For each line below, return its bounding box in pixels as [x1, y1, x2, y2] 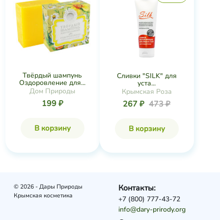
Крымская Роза [121, 86, 172, 96]
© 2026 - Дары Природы [13, 183, 82, 191]
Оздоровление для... [19, 78, 85, 87]
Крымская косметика [13, 192, 73, 199]
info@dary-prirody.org [118, 205, 186, 214]
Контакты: [118, 183, 156, 193]
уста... [137, 78, 156, 88]
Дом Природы [29, 86, 75, 96]
